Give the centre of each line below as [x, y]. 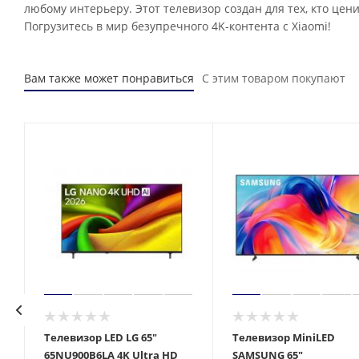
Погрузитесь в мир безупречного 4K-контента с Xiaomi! [177, 26]
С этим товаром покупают [274, 78]
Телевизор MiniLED [283, 338]
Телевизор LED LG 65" [100, 338]
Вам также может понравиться [109, 78]
